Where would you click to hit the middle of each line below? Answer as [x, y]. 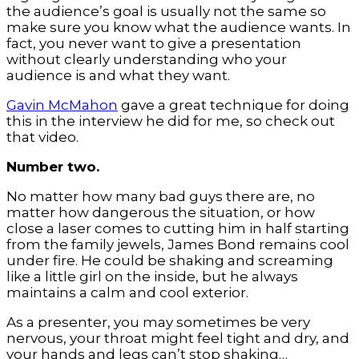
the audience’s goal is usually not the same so [166, 12]
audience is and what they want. [118, 76]
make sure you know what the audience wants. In [179, 28]
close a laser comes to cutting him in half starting [178, 229]
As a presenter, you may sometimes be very [158, 323]
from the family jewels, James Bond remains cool [178, 245]
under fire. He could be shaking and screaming [170, 261]
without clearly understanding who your [147, 60]
